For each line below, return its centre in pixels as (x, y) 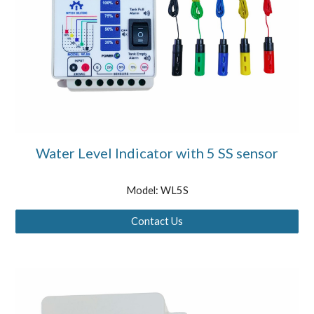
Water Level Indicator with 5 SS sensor (157, 152)
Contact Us (157, 221)
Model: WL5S (157, 190)
